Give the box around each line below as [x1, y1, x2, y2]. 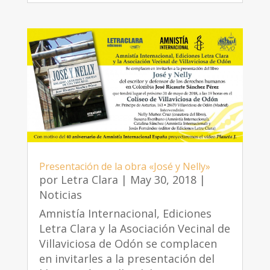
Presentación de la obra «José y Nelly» [39, 160, 210, 174]
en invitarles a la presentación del [39, 251, 215, 266]
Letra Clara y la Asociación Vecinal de [39, 221, 230, 236]
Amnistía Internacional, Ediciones [39, 206, 212, 221]
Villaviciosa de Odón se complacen [39, 236, 217, 251]
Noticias [39, 187, 82, 202]
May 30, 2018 [130, 172, 196, 187]
